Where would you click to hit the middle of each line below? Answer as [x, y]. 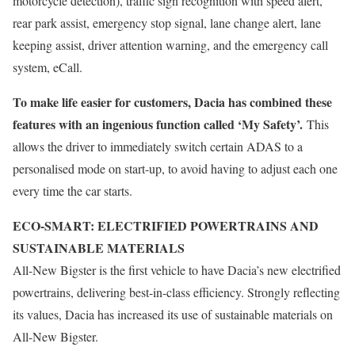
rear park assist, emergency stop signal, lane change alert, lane [167, 23]
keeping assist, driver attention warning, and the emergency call [170, 45]
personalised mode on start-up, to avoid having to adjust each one [175, 169]
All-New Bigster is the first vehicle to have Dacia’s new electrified [177, 270]
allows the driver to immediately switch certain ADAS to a [158, 147]
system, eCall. [48, 67]
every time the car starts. [73, 191]
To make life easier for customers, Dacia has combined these [172, 102]
